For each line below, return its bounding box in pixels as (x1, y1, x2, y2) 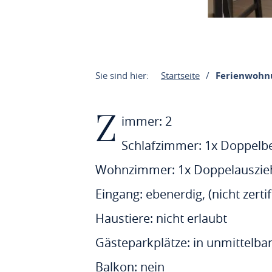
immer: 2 (121, 113, 172, 129)
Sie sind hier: (95, 69, 149, 81)
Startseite (160, 69, 200, 81)
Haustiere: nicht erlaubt (95, 210, 227, 226)
